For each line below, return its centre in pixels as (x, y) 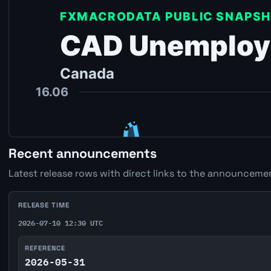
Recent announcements (82, 153)
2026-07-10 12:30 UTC (60, 222)
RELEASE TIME (44, 205)
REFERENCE (45, 248)
